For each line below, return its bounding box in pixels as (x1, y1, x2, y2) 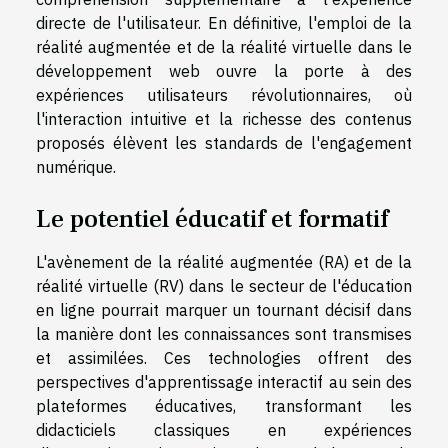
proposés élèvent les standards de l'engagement (36, 132, 412, 153)
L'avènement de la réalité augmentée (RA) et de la (36, 252, 412, 273)
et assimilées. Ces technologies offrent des (36, 348, 412, 369)
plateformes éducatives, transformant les (36, 396, 412, 417)
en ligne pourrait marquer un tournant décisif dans (36, 300, 412, 321)
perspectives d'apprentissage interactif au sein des (36, 372, 412, 393)
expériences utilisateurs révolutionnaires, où (36, 84, 412, 105)
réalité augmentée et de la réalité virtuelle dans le (36, 36, 412, 57)
